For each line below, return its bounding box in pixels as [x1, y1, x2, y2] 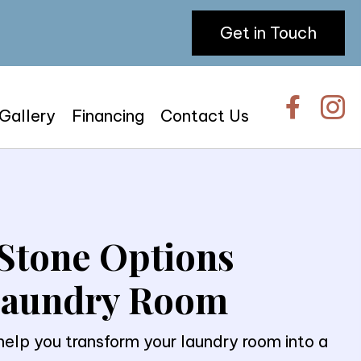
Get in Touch [220, 23, 317, 43]
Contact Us [160, 106, 250, 127]
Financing [72, 106, 145, 127]
